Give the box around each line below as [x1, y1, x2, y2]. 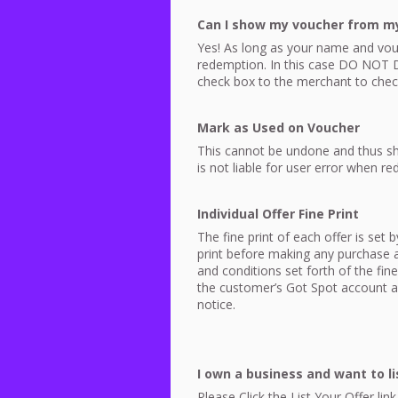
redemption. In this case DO [197, 55, 362, 73]
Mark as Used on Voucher [197, 118, 360, 136]
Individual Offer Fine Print [197, 204, 359, 222]
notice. [197, 295, 235, 313]
